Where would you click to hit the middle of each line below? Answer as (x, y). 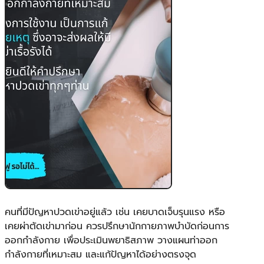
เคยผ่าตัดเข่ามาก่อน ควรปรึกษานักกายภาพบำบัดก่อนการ (117, 226)
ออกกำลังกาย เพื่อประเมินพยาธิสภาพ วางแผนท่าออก (111, 240)
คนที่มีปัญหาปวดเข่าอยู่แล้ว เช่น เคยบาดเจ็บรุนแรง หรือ (115, 212)
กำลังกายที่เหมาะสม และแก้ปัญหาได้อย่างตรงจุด (100, 254)
